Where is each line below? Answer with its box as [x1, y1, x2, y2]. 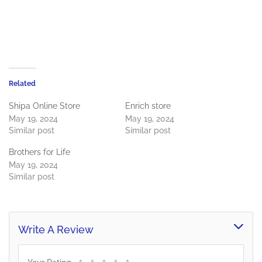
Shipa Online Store [9, 101, 80, 111]
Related [9, 80, 36, 88]
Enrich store [125, 101, 171, 111]
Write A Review [18, 223, 94, 236]
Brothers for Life [9, 147, 70, 157]
